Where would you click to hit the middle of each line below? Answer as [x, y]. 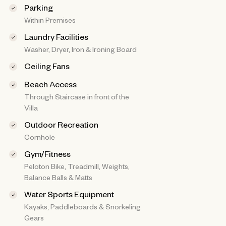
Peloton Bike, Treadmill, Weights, [77, 166]
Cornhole [39, 137]
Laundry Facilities [56, 37]
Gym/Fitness [47, 154]
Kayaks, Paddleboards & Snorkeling [82, 207]
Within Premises [50, 20]
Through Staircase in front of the [76, 97]
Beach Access [50, 84]
